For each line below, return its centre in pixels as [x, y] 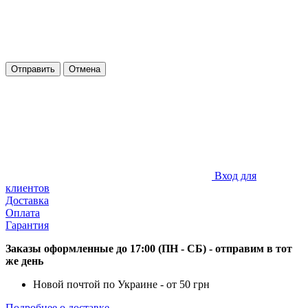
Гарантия [27, 225]
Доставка [27, 201]
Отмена [85, 69]
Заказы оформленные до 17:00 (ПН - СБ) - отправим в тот [149, 249]
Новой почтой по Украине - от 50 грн [121, 285]
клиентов [27, 188]
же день [24, 261]
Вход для [235, 176]
